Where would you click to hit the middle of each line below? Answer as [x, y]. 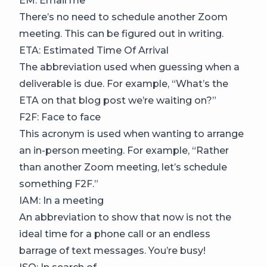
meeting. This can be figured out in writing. [121, 33]
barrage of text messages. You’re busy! [112, 250]
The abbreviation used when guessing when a [129, 67]
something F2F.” [59, 184]
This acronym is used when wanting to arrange [131, 133]
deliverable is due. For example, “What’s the [124, 83]
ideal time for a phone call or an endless [115, 234]
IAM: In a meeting [61, 200]
